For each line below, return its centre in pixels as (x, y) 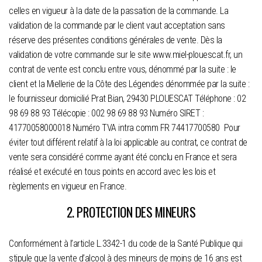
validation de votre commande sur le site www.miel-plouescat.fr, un (125, 55)
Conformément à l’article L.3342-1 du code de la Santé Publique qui (125, 244)
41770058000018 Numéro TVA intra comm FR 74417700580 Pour (125, 128)
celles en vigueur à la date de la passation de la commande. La (118, 11)
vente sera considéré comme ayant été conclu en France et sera (123, 157)
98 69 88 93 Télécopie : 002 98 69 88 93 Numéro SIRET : (106, 113)
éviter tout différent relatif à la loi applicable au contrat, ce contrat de (128, 143)
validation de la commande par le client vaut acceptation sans (117, 26)
